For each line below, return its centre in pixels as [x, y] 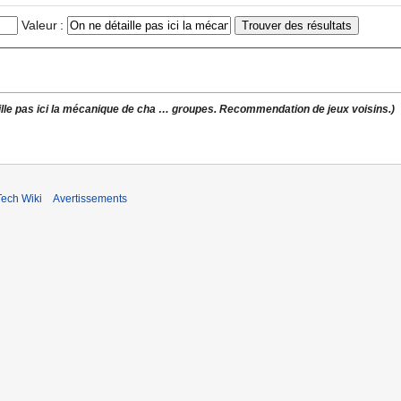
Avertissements [90, 199]
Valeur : [43, 26]
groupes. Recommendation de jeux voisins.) [284, 108]
